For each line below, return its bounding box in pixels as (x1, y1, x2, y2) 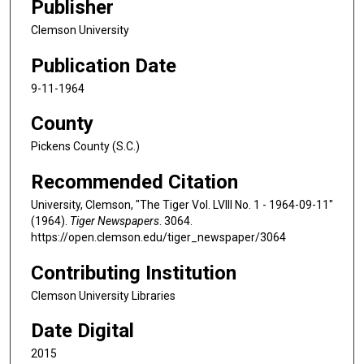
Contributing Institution (31, 261, 236, 284)
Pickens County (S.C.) (31, 140, 140, 154)
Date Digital (31, 319, 134, 343)
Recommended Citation (31, 170, 238, 193)
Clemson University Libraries (31, 288, 175, 302)
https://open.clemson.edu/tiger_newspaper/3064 (31, 230, 286, 244)
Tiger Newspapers (70, 214, 159, 227)
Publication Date (31, 54, 176, 77)
